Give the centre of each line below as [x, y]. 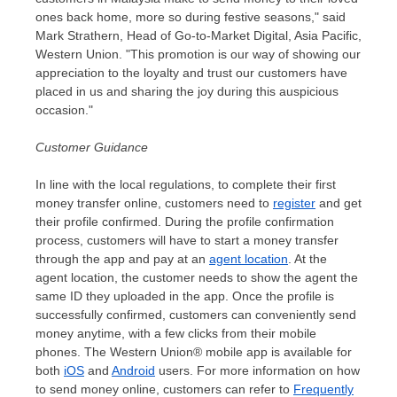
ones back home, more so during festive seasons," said [191, 17]
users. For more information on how [257, 371]
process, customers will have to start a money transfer [187, 241]
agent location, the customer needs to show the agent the [197, 278]
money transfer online [97, 203]
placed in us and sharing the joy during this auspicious [187, 92]
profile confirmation [279, 222]
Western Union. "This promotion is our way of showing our [198, 54]
